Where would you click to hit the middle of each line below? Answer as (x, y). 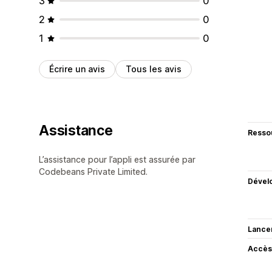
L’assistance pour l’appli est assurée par (117, 159)
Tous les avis (154, 69)
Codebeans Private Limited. (93, 171)
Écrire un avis (77, 69)
